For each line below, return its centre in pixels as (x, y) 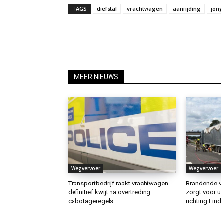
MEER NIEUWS (96, 77)
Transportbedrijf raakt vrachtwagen (118, 183)
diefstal (107, 8)
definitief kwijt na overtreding (109, 192)
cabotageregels (91, 201)
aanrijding (187, 8)
